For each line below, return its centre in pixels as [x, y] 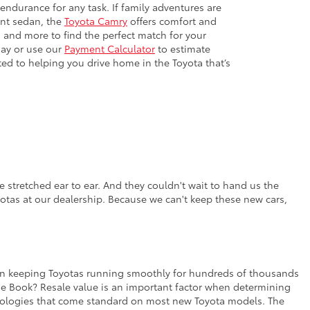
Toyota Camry [96, 21]
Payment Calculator [110, 48]
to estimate [183, 48]
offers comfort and [172, 21]
